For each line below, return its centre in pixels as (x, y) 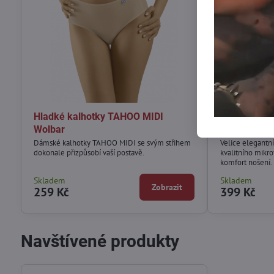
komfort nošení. (246, 162)
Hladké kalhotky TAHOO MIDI (98, 116)
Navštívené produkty (100, 241)
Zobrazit (167, 187)
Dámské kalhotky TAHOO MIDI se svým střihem (112, 143)
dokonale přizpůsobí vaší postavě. (89, 152)
